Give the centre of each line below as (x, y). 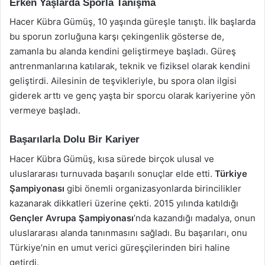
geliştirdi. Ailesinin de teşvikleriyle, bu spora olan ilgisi (123, 81)
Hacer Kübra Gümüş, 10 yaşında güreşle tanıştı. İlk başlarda (132, 22)
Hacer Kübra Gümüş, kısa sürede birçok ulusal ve (112, 159)
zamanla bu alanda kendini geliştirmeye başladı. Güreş (123, 51)
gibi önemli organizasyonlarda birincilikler (153, 188)
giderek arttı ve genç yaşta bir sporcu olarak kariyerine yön (132, 96)
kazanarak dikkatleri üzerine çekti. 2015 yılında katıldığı (124, 203)
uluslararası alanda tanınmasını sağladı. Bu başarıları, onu (128, 232)
